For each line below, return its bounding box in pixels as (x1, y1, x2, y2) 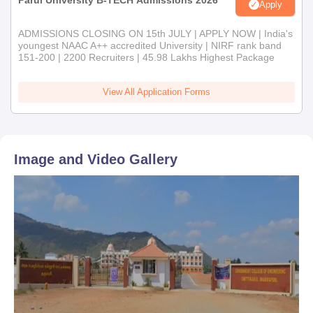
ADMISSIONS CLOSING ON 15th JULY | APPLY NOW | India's (18, 28, 293, 40)
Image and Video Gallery (14, 152, 177, 168)
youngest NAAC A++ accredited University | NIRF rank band (18, 40, 282, 52)
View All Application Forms (103, 87, 210, 98)
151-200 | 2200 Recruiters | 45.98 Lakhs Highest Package (18, 52, 275, 64)
